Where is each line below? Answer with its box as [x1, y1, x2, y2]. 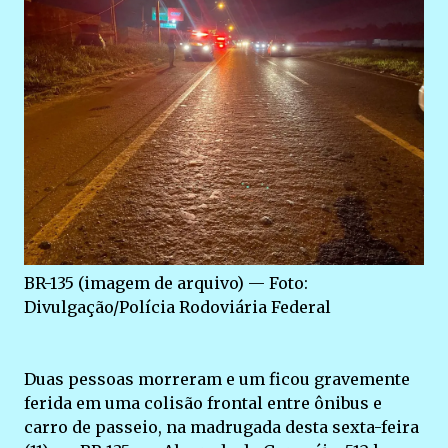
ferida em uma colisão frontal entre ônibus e [24, 393, 382, 413]
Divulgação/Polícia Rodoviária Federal [24, 297, 331, 317]
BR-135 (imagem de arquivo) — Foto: [24, 273, 308, 293]
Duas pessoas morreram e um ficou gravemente [24, 369, 410, 389]
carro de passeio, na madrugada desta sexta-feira [24, 417, 419, 437]
